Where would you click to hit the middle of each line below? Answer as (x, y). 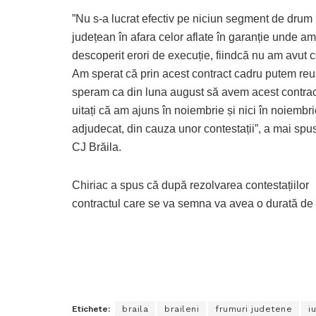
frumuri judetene (254, 309)
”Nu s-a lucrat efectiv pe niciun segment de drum (192, 19)
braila (135, 309)
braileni (182, 309)
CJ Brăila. (97, 147)
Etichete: (91, 309)
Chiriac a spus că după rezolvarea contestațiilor (190, 186)
